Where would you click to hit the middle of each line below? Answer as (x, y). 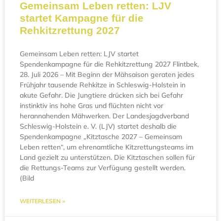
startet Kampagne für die (82, 18)
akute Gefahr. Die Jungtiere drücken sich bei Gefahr (101, 95)
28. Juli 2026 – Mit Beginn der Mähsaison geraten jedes (107, 75)
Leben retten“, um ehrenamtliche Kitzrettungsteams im (107, 147)
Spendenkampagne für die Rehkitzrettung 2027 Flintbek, (109, 64)
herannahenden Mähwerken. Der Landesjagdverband (104, 116)
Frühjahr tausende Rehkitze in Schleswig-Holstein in (103, 85)
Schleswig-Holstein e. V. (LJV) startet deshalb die (98, 127)
